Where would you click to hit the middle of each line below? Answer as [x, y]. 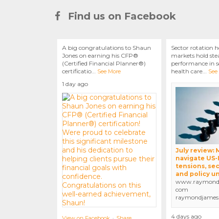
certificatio [77, 71]
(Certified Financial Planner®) [104, 64]
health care [186, 71]
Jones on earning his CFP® [100, 56]
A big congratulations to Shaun [107, 48]
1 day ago [75, 84]
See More [109, 72]
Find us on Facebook [120, 16]
